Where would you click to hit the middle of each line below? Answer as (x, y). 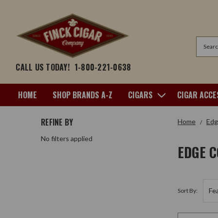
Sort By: (187, 190)
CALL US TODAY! (43, 67)
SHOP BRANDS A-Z (82, 95)
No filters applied (67, 138)
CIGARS (140, 95)
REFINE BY (57, 122)
